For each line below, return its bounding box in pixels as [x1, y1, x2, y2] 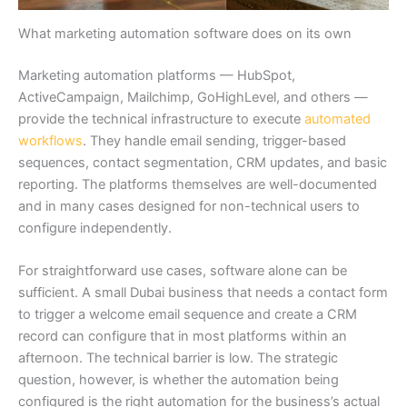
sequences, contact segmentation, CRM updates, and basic [18, 154, 387, 172]
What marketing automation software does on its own [18, 25, 352, 43]
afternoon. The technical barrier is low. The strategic [18, 350, 338, 367]
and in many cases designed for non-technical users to [18, 198, 360, 215]
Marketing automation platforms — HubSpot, [18, 67, 295, 84]
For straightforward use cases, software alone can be [18, 263, 347, 280]
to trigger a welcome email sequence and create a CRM [18, 306, 357, 323]
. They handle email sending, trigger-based [83, 133, 346, 150]
